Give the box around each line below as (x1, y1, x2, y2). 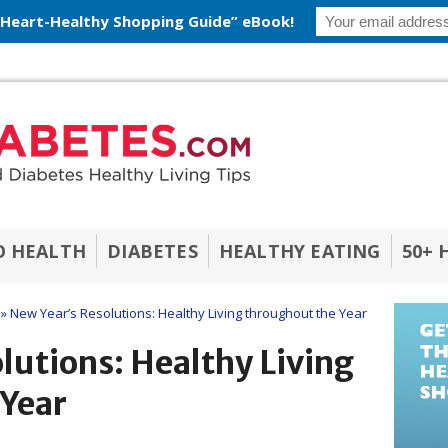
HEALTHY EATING (218, 239, 381, 263)
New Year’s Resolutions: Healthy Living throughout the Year (7, 304, 367, 322)
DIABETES (107, 239, 198, 263)
